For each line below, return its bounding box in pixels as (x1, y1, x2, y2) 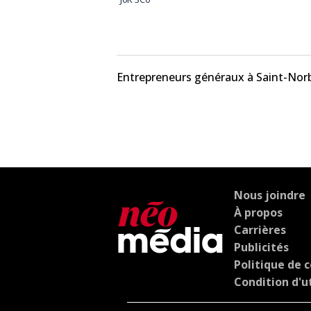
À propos (234, 204, 283, 220)
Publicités (234, 239, 289, 255)
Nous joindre (234, 187, 305, 203)
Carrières (234, 221, 286, 237)
